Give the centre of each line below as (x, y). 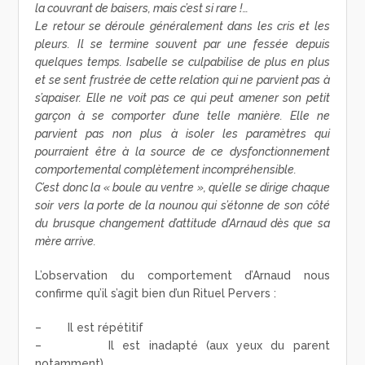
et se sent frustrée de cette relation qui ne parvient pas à (182, 80)
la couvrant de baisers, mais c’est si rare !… (142, 9)
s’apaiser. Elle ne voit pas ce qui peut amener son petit (182, 98)
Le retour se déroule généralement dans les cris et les (182, 26)
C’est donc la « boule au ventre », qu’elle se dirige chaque (182, 188)
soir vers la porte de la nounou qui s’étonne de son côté (182, 206)
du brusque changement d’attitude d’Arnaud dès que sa (182, 224)
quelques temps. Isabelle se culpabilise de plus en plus (182, 62)
